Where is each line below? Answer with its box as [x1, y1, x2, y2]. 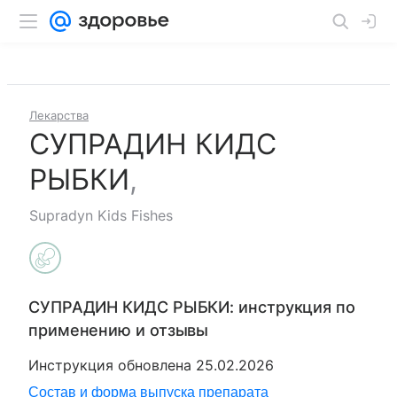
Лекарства [29, 108, 89, 122]
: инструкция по [230, 298, 355, 316]
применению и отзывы [28, 321, 209, 339]
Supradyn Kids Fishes [29, 206, 173, 224]
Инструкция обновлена [28, 356, 196, 374]
